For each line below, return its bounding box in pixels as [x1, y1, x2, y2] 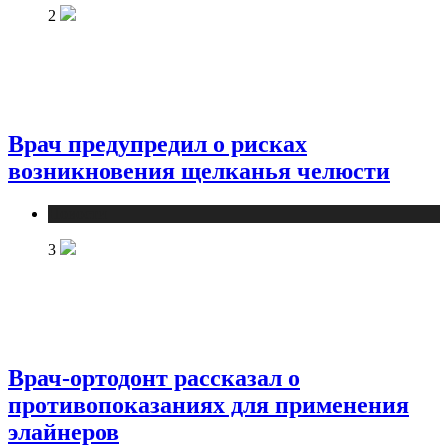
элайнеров [8, 419, 119, 446]
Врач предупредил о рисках [8, 130, 307, 157]
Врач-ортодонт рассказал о [8, 365, 300, 392]
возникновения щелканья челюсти [8, 157, 390, 184]
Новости [48, 204, 107, 222]
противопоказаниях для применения [8, 392, 409, 419]
